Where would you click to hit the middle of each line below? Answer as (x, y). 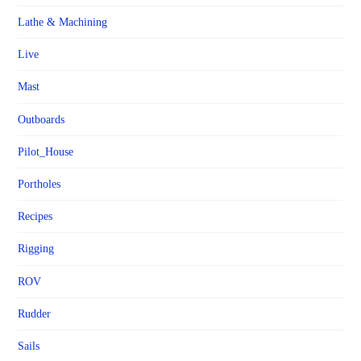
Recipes (35, 217)
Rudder (35, 313)
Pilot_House (46, 151)
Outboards (41, 119)
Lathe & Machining (63, 23)
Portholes (39, 185)
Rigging (36, 249)
